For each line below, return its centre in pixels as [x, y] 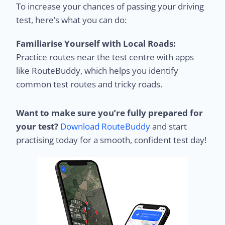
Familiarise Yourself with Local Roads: [96, 43]
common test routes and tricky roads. [89, 84]
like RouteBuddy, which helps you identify [97, 70]
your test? [37, 126]
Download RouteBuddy [105, 126]
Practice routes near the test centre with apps [105, 57]
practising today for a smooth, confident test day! [111, 140]
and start [169, 126]
